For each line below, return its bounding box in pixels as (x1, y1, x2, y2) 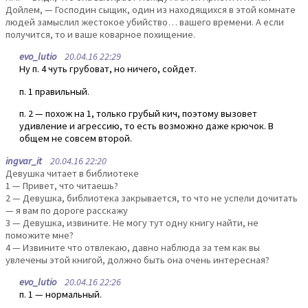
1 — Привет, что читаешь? (5, 179, 118, 192)
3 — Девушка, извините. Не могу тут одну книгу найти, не (5, 216, 258, 229)
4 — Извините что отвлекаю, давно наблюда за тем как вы (5, 241, 260, 254)
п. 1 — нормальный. (19, 287, 102, 300)
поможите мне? (5, 228, 74, 241)
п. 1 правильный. (19, 85, 89, 98)
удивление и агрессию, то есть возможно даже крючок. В (19, 120, 274, 133)
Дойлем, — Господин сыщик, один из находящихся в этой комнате (5, 3, 296, 16)
